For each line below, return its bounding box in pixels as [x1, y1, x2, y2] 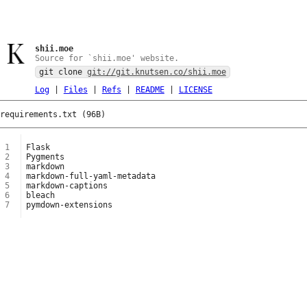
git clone [38, 67, 87, 77]
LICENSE [178, 85, 212, 95]
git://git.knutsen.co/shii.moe [86, 67, 226, 77]
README [135, 85, 164, 95]
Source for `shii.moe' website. [34, 53, 179, 63]
